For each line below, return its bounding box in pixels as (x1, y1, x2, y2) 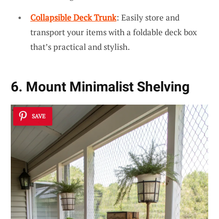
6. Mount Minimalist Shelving (11, 79, 190, 95)
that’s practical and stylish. (30, 41, 130, 53)
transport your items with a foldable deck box (30, 26, 197, 38)
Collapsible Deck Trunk (30, 12, 116, 23)
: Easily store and (116, 12, 179, 23)
